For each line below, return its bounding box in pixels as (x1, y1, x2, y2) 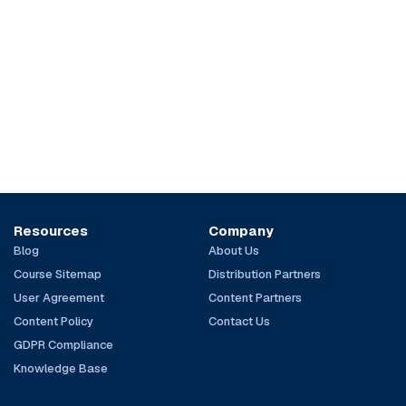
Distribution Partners (208, 266, 321, 282)
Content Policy (14, 314, 94, 329)
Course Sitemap (14, 266, 102, 282)
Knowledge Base (14, 361, 109, 376)
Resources (14, 222, 89, 239)
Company (208, 222, 274, 239)
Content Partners (208, 290, 302, 305)
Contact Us (208, 314, 270, 329)
